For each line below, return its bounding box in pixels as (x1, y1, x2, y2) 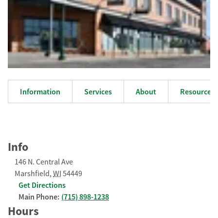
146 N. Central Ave (15, 156, 73, 166)
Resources (180, 86, 215, 96)
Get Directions (18, 180, 66, 190)
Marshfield (15, 168, 50, 178)
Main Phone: (18, 191, 59, 201)
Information (20, 86, 60, 96)
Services (84, 86, 112, 96)
